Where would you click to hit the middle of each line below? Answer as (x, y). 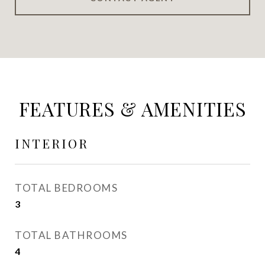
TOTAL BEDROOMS (66, 188)
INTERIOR (52, 143)
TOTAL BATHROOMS (71, 235)
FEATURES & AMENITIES (132, 109)
